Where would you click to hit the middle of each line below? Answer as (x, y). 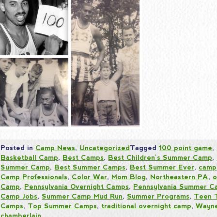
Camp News (55, 147)
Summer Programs (158, 196)
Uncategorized (105, 147)
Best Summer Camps (90, 167)
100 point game (186, 147)
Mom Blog (129, 177)
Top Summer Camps (62, 206)
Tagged (145, 147)
